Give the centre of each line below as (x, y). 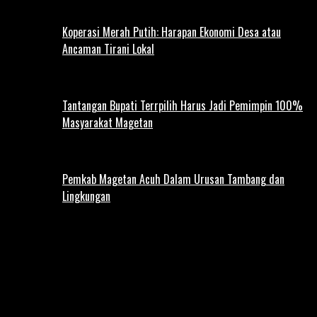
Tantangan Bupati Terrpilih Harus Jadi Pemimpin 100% (183, 105)
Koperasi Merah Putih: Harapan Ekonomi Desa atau (172, 31)
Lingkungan (86, 196)
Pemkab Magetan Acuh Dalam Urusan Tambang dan (173, 179)
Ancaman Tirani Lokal (108, 48)
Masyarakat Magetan (108, 122)
